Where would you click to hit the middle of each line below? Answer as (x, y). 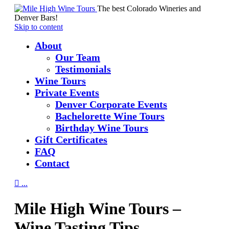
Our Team (78, 57)
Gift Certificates (71, 140)
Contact (52, 163)
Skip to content (39, 27)
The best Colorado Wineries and (149, 8)
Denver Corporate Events (111, 104)
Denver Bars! (36, 18)
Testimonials (83, 69)
